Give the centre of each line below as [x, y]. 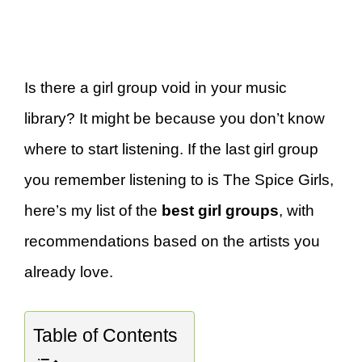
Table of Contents [105, 335]
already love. [69, 272]
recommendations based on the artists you [172, 241]
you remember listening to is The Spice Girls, [179, 180]
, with [297, 210]
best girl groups [220, 210]
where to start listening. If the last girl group [171, 149]
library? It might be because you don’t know [175, 118]
